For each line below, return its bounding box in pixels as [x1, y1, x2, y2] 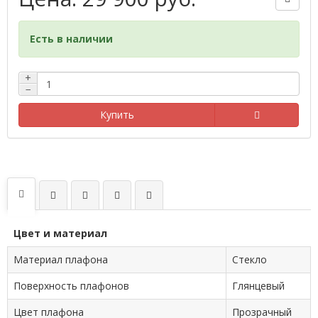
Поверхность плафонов [13, 279, 129, 292]
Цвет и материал [13, 226, 107, 240]
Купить [99, 108, 134, 121]
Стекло [232, 253, 267, 266]
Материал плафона [13, 253, 108, 266]
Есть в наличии [30, 32, 113, 45]
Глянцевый [232, 279, 285, 292]
